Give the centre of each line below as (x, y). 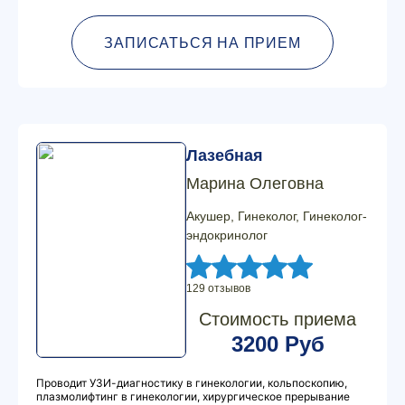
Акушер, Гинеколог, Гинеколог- (277, 216)
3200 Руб (278, 344)
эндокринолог (227, 235)
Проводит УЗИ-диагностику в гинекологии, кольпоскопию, (192, 383)
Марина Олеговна (255, 184)
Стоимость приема (278, 319)
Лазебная (225, 155)
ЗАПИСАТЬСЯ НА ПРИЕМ (202, 42)
